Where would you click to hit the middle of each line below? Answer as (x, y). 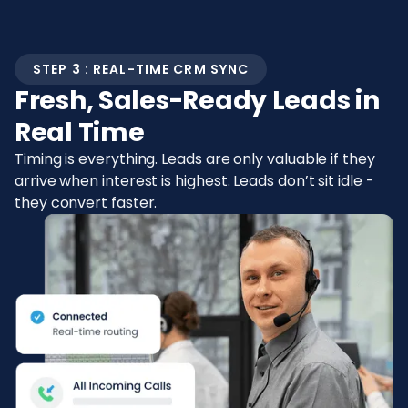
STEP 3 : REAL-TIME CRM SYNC (141, 70)
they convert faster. (86, 203)
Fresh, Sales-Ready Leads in (197, 101)
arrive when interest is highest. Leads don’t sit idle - (194, 181)
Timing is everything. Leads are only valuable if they (195, 159)
